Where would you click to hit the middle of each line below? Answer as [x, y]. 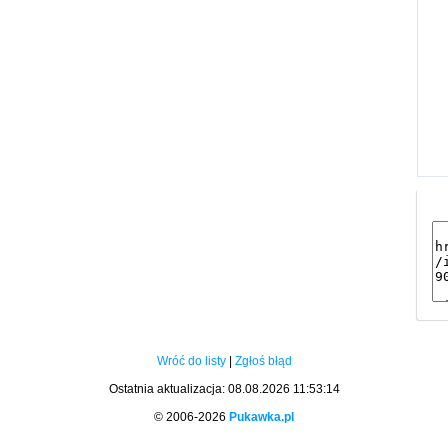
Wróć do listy [191, 360]
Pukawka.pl [261, 416]
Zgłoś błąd [263, 360]
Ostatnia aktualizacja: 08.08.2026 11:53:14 [224, 388]
